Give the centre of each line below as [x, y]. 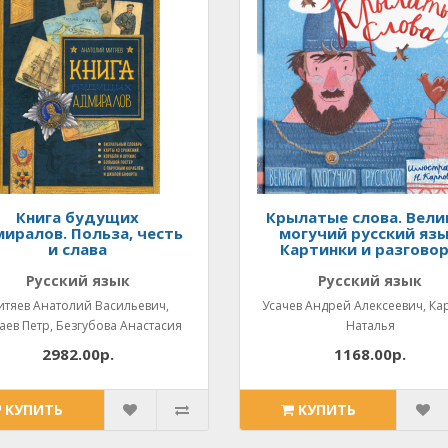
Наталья [370, 325]
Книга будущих [78, 217]
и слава [78, 249]
